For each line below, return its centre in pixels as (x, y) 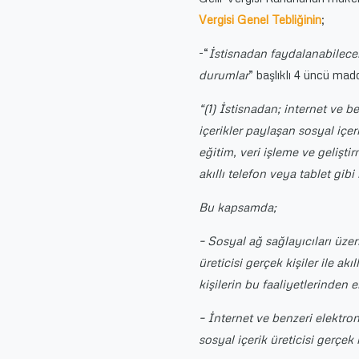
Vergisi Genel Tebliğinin (260, 19)
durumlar (224, 75)
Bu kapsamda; (238, 207)
